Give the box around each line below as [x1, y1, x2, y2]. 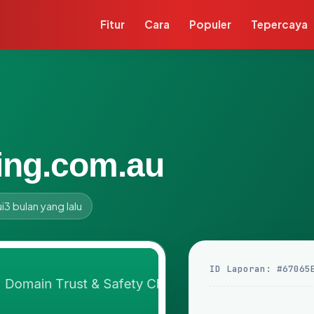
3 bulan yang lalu [4, 200, 82, 212]
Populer [189, 18, 232, 31]
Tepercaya [251, 18, 308, 31]
